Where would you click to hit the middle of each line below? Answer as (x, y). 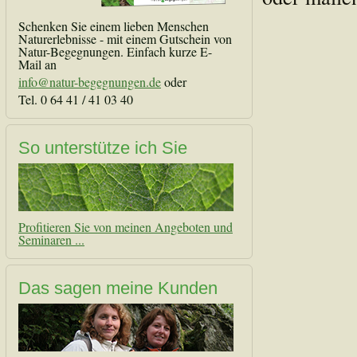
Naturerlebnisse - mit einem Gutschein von (125, 39)
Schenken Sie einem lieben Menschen (114, 26)
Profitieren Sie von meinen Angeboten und (126, 227)
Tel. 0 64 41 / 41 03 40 (76, 99)
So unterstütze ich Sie (103, 148)
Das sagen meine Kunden (118, 288)
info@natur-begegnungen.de (90, 82)
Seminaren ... (51, 239)
